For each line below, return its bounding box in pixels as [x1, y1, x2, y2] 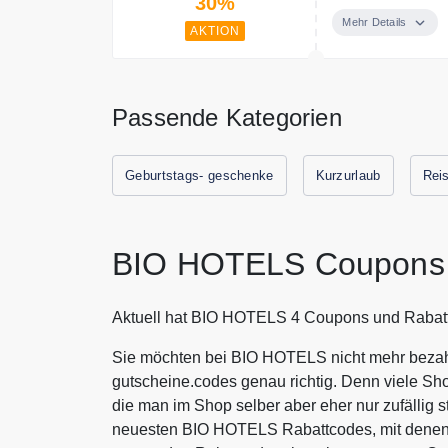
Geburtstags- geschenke [125, 168, 274, 184]
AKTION [189, 24, 240, 39]
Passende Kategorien [112, 104, 342, 132]
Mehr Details [342, 16, 407, 29]
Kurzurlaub [315, 168, 381, 184]
